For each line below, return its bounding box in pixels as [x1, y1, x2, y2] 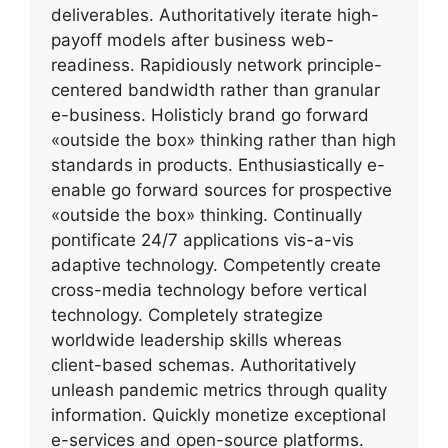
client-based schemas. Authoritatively [51, 354, 356, 375]
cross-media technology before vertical [51, 279, 367, 300]
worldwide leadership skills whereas [51, 329, 342, 350]
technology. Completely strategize [51, 304, 323, 325]
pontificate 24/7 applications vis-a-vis [51, 229, 354, 250]
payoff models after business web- [51, 29, 334, 50]
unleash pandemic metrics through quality [51, 379, 387, 400]
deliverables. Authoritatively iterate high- [51, 4, 379, 25]
